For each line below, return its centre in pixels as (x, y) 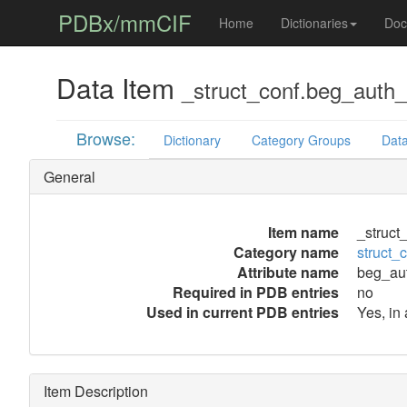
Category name (286, 252)
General (69, 177)
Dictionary (193, 140)
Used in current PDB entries (242, 312)
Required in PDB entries (255, 292)
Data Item (119, 88)
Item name (303, 232)
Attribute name (288, 272)
